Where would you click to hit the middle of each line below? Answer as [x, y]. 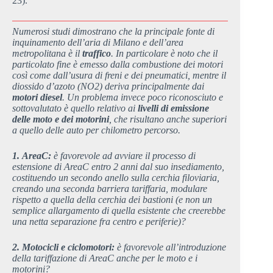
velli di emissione [176, 108]
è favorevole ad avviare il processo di [123, 155]
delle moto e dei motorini [61, 119]
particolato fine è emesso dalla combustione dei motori [118, 64]
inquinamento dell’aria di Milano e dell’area [98, 42]
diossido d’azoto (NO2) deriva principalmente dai [108, 86]
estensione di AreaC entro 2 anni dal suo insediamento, [118, 166]
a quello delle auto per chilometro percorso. [96, 130]
